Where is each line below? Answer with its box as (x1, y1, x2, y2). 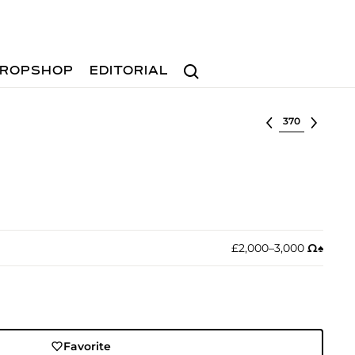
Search (177, 56, 218, 71)
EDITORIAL (90, 65, 170, 78)
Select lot (278, 113, 333, 127)
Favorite (63, 339, 112, 353)
